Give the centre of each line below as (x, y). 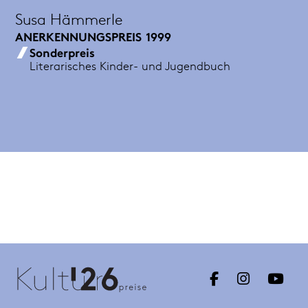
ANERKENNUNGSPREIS (79, 37)
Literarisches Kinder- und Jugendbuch (130, 65)
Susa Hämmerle (69, 18)
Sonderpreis (63, 52)
